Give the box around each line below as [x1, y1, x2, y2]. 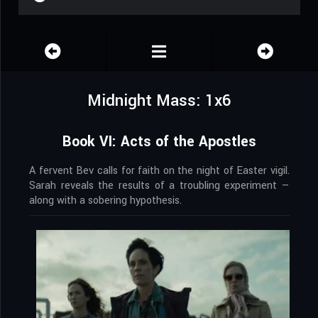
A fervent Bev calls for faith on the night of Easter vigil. [29, 163, 290, 179]
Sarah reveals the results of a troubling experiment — [29, 178, 290, 194]
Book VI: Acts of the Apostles [62, 131, 256, 153]
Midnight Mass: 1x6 [87, 89, 231, 113]
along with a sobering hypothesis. [29, 193, 182, 209]
